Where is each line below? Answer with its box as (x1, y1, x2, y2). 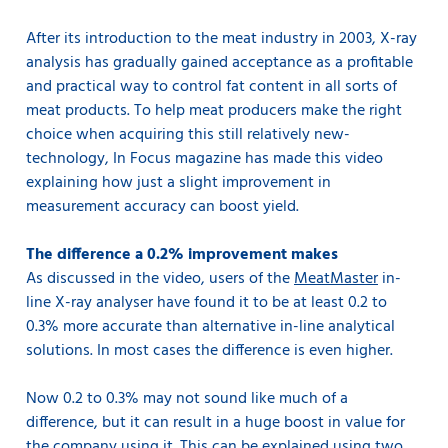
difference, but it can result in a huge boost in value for (26, 409, 405, 436)
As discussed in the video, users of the (26, 265, 294, 292)
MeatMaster (294, 265, 378, 292)
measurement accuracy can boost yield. (26, 193, 299, 220)
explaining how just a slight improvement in (26, 169, 331, 196)
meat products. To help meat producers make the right (26, 97, 402, 124)
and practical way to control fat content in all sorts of (26, 73, 397, 100)
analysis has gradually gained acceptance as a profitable (26, 49, 413, 76)
